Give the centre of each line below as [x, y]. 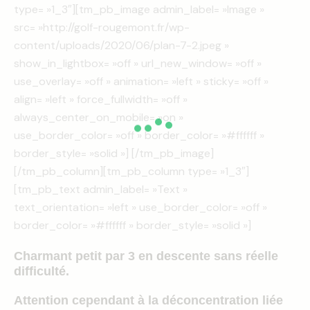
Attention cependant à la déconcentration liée [148, 300]
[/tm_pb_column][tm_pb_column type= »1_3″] [131, 171]
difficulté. [42, 271]
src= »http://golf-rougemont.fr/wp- [102, 27]
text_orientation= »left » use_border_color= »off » [140, 207]
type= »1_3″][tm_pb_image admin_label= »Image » [139, 9]
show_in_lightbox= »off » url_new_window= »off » [138, 63]
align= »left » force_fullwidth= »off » [101, 99]
